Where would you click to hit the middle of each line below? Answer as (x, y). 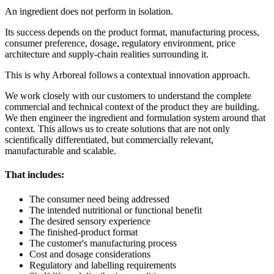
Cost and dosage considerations (90, 254)
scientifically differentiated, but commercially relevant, (109, 140)
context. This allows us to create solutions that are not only (117, 129)
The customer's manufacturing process (103, 243)
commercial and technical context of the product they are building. (132, 107)
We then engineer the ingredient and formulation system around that (135, 118)
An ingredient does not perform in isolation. (89, 12)
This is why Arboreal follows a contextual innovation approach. (128, 75)
